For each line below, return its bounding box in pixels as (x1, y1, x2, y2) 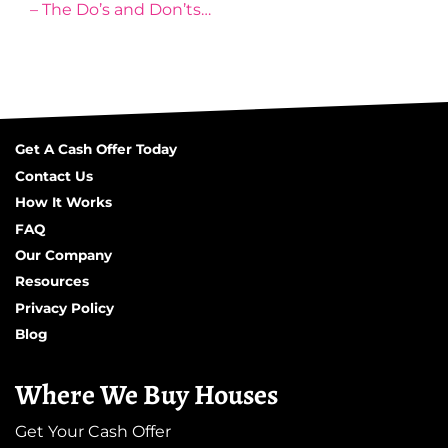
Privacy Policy (15, 299, 114, 316)
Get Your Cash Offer (15, 422, 171, 442)
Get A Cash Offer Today (15, 141, 177, 158)
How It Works (15, 194, 112, 211)
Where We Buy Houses (15, 376, 278, 415)
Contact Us (15, 167, 93, 184)
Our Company (15, 246, 112, 263)
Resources (15, 273, 89, 290)
